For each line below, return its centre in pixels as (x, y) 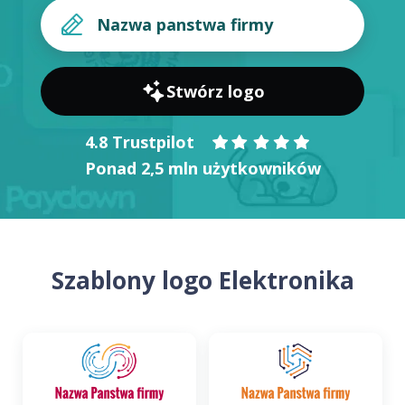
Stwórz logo (215, 91)
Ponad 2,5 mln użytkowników (202, 168)
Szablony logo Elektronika (202, 280)
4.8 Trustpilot (139, 141)
